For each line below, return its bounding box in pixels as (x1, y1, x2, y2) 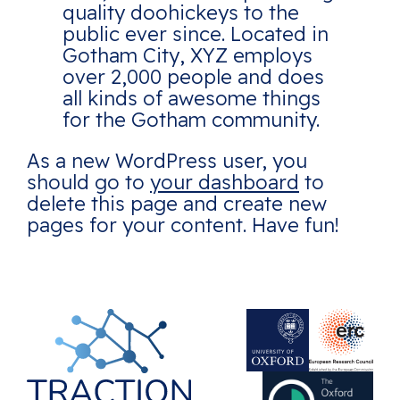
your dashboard (150, 170, 299, 196)
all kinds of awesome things (62, 86, 321, 112)
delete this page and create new (27, 191, 327, 217)
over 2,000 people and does (62, 64, 324, 90)
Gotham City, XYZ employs (62, 43, 312, 69)
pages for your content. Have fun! (27, 212, 339, 238)
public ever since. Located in (62, 21, 329, 47)
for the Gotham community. (62, 107, 320, 133)
